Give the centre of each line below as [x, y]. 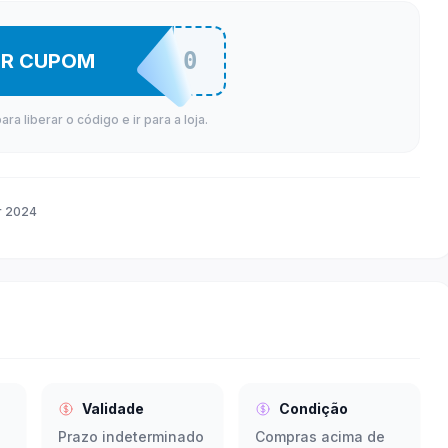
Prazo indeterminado [131, 436]
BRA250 [148, 61]
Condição [313, 408]
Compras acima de [320, 436]
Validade [113, 408]
